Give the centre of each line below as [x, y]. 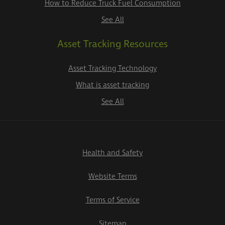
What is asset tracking [113, 85]
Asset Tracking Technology [113, 69]
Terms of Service [113, 200]
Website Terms [113, 177]
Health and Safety [113, 153]
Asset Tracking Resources [113, 44]
